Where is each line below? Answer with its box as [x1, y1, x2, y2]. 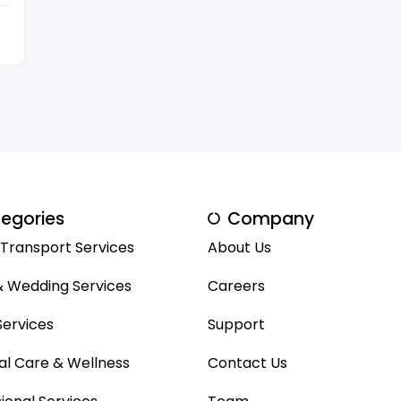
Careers [207, 275, 265, 296]
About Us [207, 236, 271, 258]
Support [207, 313, 265, 335]
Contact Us [207, 352, 287, 373]
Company [227, 206, 315, 231]
